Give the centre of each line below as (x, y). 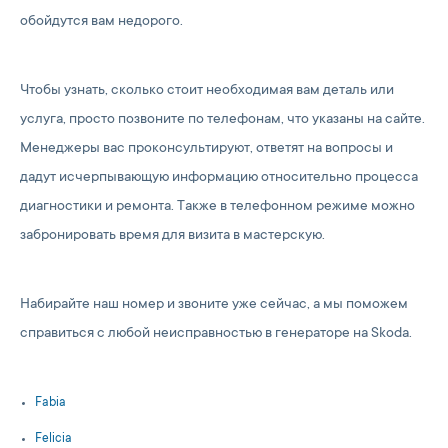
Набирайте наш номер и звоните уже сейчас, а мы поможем (214, 305)
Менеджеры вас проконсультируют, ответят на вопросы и (206, 149)
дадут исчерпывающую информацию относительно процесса (219, 178)
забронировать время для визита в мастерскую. (172, 236)
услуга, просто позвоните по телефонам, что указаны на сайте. (222, 120)
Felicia (53, 439)
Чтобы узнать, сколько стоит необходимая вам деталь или (207, 91)
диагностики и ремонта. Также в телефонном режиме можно (217, 207)
